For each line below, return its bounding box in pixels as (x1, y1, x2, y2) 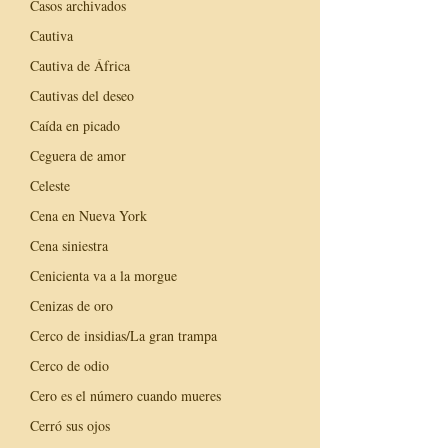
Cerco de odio (30, 355, 109, 375)
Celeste (30, 175, 70, 195)
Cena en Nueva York (30, 205, 147, 225)
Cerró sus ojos (30, 415, 110, 435)
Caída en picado (30, 115, 120, 135)
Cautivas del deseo (30, 85, 134, 105)
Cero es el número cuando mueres (30, 385, 221, 405)
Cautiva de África (30, 55, 130, 75)
